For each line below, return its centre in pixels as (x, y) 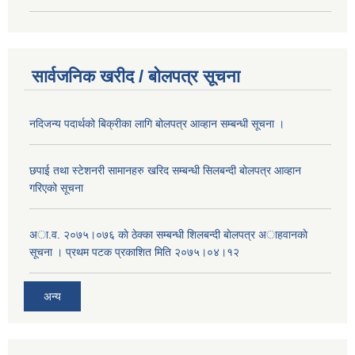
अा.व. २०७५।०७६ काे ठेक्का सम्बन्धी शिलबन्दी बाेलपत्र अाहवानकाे (168, 234)
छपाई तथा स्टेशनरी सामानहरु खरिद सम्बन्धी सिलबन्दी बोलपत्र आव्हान (165, 170)
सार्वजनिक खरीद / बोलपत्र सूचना (136, 76)
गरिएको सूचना (56, 187)
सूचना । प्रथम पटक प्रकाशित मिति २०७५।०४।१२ (134, 252)
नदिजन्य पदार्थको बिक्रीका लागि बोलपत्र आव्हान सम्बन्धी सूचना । (157, 123)
